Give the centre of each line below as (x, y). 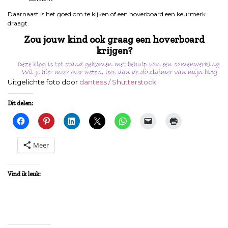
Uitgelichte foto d (37, 82)
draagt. (18, 23)
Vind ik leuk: (24, 174)
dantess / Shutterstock (118, 82)
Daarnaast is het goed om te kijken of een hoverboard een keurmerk (107, 14)
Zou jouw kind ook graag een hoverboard (114, 40)
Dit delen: (20, 104)
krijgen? (114, 51)
